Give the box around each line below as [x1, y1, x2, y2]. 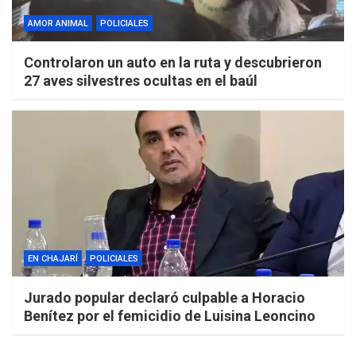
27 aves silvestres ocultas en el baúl [24, 72, 257, 90]
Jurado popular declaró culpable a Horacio [24, 289, 305, 307]
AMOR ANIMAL [28, 18, 88, 29]
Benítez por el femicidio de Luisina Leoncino [24, 308, 315, 325]
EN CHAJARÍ [28, 253, 78, 265]
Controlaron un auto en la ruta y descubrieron [24, 54, 322, 72]
